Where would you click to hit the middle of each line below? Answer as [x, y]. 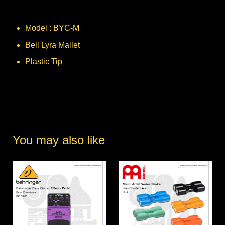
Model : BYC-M [52, 28]
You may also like [59, 140]
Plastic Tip [44, 62]
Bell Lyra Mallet [52, 45]
